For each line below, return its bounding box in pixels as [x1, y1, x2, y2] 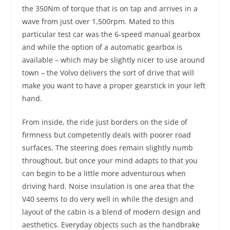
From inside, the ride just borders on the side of [22, 117, 187, 127]
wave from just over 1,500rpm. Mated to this [22, 16, 175, 26]
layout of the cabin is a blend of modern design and [22, 206, 201, 217]
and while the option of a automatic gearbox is [22, 42, 182, 52]
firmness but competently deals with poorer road [22, 129, 191, 140]
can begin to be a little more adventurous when [22, 168, 186, 178]
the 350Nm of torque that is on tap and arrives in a [22, 3, 198, 13]
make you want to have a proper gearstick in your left [22, 80, 205, 90]
